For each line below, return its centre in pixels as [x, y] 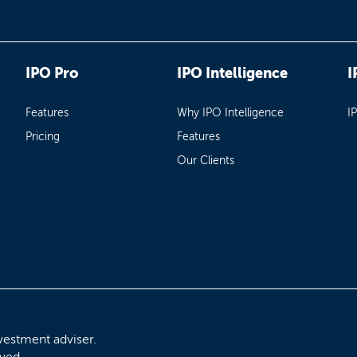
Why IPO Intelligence [230, 113]
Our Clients [205, 161]
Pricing [43, 137]
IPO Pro [52, 74]
